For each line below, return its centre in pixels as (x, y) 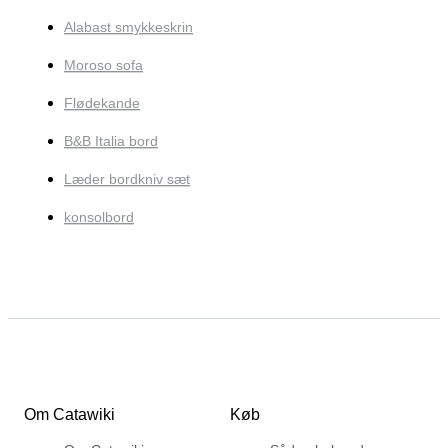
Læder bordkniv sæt (127, 179)
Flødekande (102, 103)
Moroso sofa (103, 65)
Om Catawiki (69, 414)
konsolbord (99, 217)
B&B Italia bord (111, 141)
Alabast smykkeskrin (128, 27)
